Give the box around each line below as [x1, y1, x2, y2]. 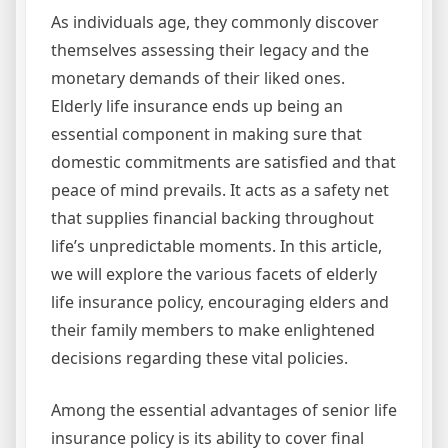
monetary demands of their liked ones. [51, 67, 345, 90]
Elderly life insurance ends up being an [51, 95, 343, 118]
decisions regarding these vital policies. [51, 347, 348, 370]
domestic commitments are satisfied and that [51, 151, 396, 174]
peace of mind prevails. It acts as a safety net [51, 179, 389, 202]
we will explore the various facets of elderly [51, 263, 377, 286]
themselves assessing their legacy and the [51, 39, 369, 62]
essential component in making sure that [51, 123, 362, 146]
